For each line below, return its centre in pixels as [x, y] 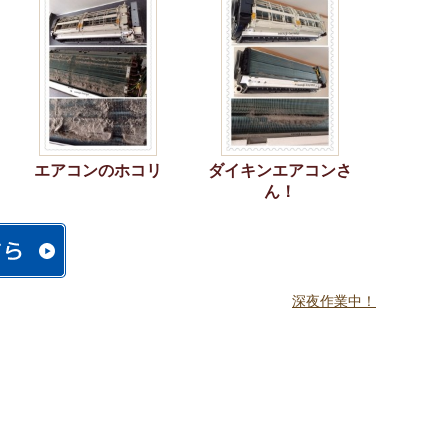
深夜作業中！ [334, 301]
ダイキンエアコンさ [280, 170]
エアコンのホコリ [98, 170]
